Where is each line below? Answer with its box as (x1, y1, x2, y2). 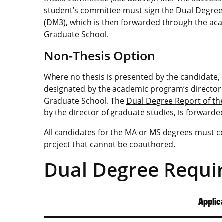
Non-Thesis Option (44, 47, 155, 64)
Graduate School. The (44, 95, 126, 106)
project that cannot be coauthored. (44, 138, 175, 150)
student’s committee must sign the (44, 4, 176, 16)
